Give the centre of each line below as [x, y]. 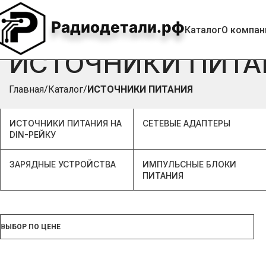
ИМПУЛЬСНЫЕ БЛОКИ [189, 164]
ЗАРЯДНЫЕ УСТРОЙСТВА [63, 164]
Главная [26, 89]
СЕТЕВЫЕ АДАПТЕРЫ [186, 123]
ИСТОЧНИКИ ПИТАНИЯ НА [66, 123]
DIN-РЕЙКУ [33, 134]
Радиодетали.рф [116, 27]
